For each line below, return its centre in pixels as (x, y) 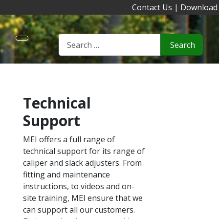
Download (199, 7)
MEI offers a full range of (69, 140)
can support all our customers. (79, 210)
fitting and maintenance (66, 175)
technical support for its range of (84, 151)
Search (183, 45)
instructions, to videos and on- (79, 186)
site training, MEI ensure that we (83, 198)
